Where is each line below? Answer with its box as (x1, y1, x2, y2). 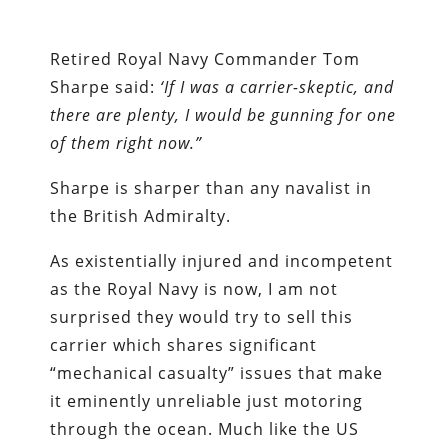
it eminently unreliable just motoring (50, 390, 364, 413)
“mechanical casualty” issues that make (50, 362, 384, 385)
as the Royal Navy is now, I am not (50, 278, 339, 301)
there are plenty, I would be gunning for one (50, 104, 397, 127)
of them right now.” (50, 132, 203, 155)
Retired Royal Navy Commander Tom (50, 48, 361, 71)
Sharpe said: (50, 76, 156, 99)
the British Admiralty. (50, 205, 232, 228)
